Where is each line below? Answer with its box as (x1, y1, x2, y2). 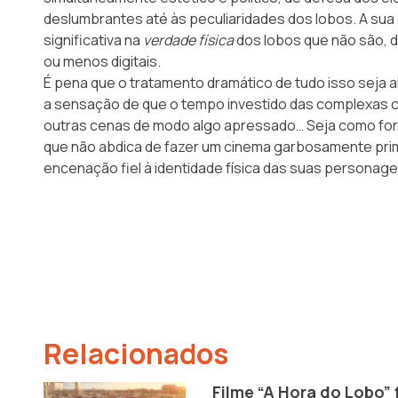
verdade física (143, 29, 234, 50)
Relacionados (44, 333, 228, 373)
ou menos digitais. (44, 51, 161, 71)
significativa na (44, 29, 143, 50)
